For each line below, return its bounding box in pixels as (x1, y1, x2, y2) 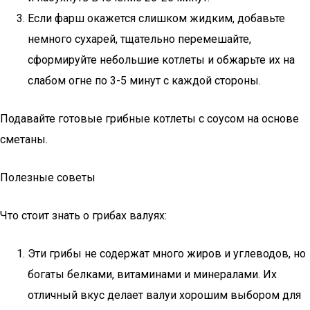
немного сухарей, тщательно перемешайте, (28, 33, 251, 46)
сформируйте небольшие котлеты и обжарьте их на (28, 53, 295, 66)
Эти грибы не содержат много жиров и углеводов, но (28, 247, 306, 260)
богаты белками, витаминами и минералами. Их (28, 268, 277, 281)
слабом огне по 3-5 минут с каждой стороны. (28, 74, 261, 87)
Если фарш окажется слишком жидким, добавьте (28, 12, 285, 25)
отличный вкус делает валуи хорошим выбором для (28, 289, 301, 302)
